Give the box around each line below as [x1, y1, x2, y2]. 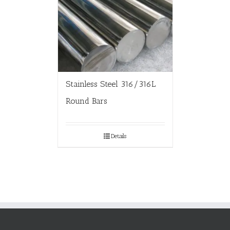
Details [111, 132, 126, 140]
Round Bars [65, 95, 107, 106]
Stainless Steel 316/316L [65, 79, 156, 89]
